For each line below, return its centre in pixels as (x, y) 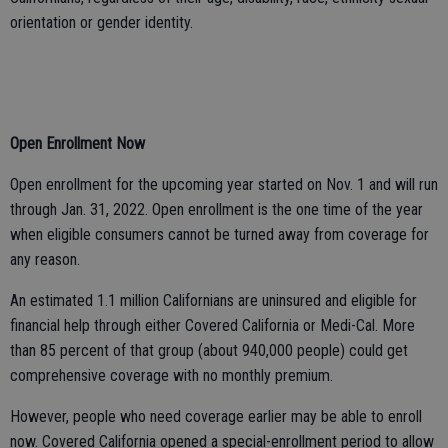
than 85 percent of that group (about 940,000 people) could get (209, 350)
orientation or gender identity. (101, 22)
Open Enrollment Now (77, 143)
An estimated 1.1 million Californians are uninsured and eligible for (213, 300)
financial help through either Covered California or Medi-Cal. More (212, 325)
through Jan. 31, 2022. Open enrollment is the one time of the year (216, 209)
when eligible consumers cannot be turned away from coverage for (219, 234)
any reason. (45, 259)
